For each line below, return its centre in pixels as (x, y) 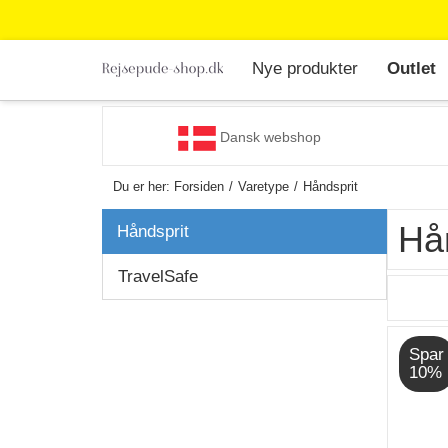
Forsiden (199, 186)
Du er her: (143, 186)
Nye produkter (305, 68)
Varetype (263, 186)
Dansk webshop (268, 137)
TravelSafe (158, 276)
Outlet (411, 68)
